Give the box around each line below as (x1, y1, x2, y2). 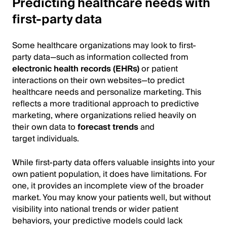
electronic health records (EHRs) (12, 61, 139, 76)
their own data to (12, 120, 78, 134)
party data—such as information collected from (12, 50, 188, 64)
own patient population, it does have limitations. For (12, 167, 207, 181)
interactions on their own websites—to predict (12, 73, 184, 88)
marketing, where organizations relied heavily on (12, 108, 196, 123)
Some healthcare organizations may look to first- (12, 38, 196, 53)
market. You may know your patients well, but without (12, 190, 211, 205)
